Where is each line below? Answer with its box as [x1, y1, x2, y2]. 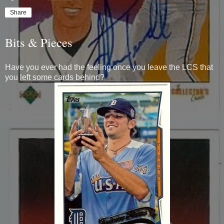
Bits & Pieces [5, 33, 72, 50]
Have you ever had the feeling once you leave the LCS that [5, 62, 213, 71]
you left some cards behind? [5, 72, 104, 81]
